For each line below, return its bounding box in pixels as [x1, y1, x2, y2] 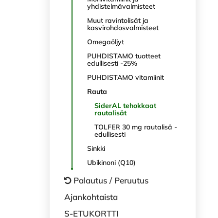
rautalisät [94, 109, 127, 117]
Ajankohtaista [64, 192, 118, 202]
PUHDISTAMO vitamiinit [87, 73, 164, 82]
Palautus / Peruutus [73, 175, 148, 185]
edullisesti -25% [87, 59, 137, 68]
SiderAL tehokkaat [94, 101, 156, 110]
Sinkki [87, 144, 105, 153]
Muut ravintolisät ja [87, 16, 148, 25]
